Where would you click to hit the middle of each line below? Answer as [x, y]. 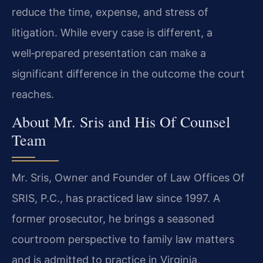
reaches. [33, 94]
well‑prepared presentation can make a [109, 53]
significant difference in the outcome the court [128, 73]
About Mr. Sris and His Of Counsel [121, 122]
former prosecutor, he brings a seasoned [113, 219]
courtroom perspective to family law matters [123, 240]
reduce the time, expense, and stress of [110, 12]
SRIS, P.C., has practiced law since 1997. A [116, 198]
